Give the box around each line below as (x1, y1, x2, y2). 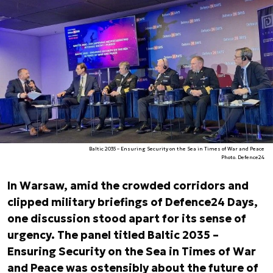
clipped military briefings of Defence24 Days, (7, 195, 258, 209)
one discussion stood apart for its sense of (7, 211, 246, 225)
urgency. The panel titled (7, 228, 147, 242)
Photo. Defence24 (221, 154, 265, 160)
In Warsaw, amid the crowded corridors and (7, 179, 249, 193)
